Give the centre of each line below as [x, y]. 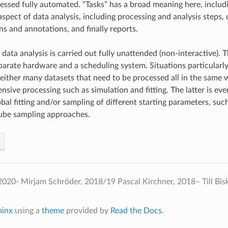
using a [27, 210]
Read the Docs [136, 210]
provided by [87, 210]
